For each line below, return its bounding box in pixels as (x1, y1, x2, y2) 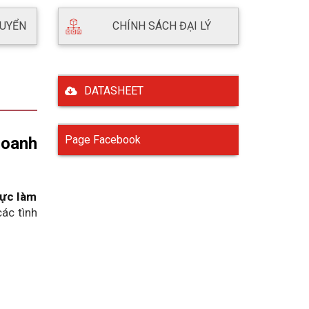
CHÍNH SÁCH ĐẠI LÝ (109, 19, 211, 33)
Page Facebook (64, 133, 141, 147)
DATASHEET (83, 84, 143, 98)
